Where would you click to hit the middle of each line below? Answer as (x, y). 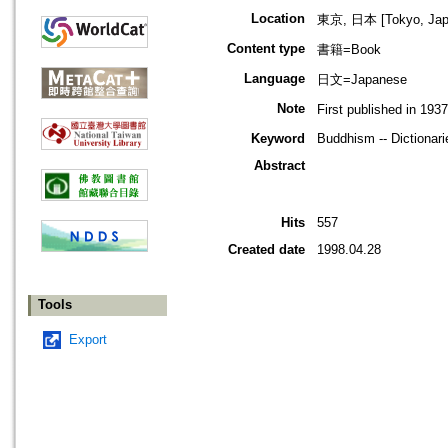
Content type (266, 49)
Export (88, 340)
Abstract (279, 166)
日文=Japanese (362, 80)
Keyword (278, 139)
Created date (266, 250)
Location (278, 19)
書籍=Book (349, 50)
